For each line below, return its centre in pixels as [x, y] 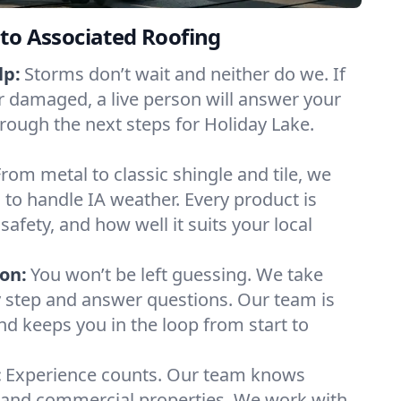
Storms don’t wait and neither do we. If [185, 74]
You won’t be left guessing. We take [177, 274]
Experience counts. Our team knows [155, 375]
